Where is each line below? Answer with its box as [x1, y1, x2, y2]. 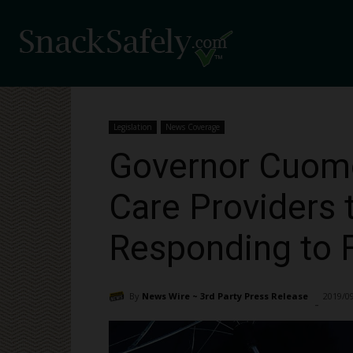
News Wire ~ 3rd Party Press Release [142, 289, 308, 302]
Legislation [113, 121, 152, 132]
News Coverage [165, 121, 220, 132]
